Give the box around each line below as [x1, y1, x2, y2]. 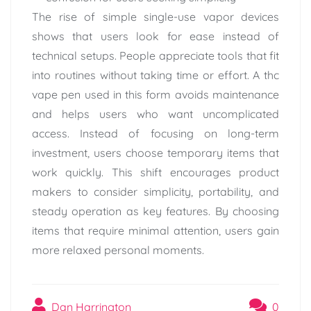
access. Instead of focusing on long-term [32, 126, 279, 141]
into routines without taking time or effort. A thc [32, 68, 279, 83]
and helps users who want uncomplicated [32, 107, 279, 121]
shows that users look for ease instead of [32, 29, 279, 44]
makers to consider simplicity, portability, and [32, 185, 279, 199]
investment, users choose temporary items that [32, 146, 279, 160]
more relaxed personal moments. [32, 243, 204, 258]
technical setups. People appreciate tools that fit [32, 49, 279, 63]
